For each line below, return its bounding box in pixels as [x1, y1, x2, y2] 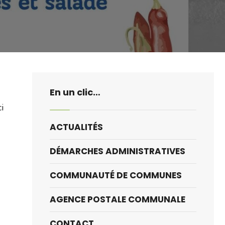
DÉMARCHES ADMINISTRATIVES [50, 145, 185, 157]
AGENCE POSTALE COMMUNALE [50, 193, 185, 205]
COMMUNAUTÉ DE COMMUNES [50, 169, 182, 181]
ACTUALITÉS [50, 121, 103, 133]
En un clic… [50, 86, 100, 98]
